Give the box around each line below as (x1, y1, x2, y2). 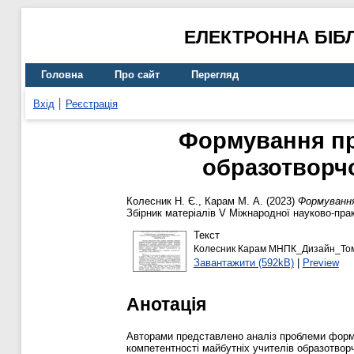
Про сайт (115, 69, 160, 81)
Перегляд (191, 69, 239, 81)
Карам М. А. (205, 195, 263, 208)
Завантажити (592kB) (193, 256, 294, 269)
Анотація (126, 293, 206, 314)
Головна (41, 69, 83, 81)
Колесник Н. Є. (126, 195, 198, 208)
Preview (302, 256, 339, 269)
